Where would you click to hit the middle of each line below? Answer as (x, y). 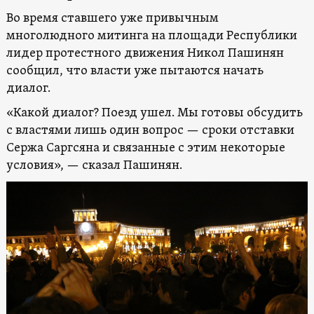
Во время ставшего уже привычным (112, 18)
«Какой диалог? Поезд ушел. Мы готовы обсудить (154, 113)
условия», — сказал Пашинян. (94, 165)
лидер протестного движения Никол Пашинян (145, 53)
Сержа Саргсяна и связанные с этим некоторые (145, 148)
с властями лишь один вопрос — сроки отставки (150, 130)
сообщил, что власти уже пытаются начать (135, 71)
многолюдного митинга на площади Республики (151, 36)
